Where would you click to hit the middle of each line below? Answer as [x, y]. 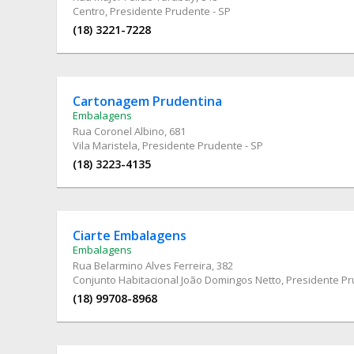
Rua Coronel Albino [119, 131]
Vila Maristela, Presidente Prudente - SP [168, 145]
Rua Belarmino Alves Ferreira [142, 265]
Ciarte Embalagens [130, 235]
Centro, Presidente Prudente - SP [152, 11]
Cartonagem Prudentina [147, 101]
